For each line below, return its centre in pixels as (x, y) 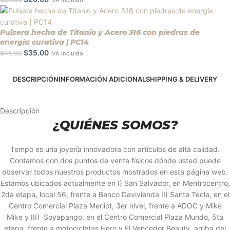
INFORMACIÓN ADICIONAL (102, 79)
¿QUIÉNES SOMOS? (115, 125)
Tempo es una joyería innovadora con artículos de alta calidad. (115, 149)
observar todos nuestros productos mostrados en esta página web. (115, 172)
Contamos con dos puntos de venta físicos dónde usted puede (115, 161)
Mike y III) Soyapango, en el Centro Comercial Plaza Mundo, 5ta (115, 217)
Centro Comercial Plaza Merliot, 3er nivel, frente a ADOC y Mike (115, 206)
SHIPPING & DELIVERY (181, 79)
